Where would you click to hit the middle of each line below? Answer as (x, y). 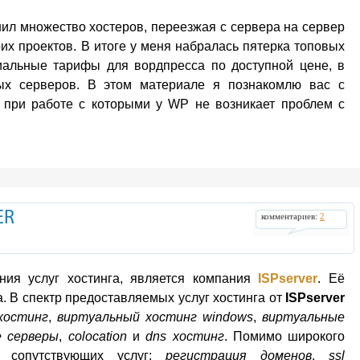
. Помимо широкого (284, 336)
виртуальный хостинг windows (155, 317)
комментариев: (290, 217)
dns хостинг (185, 336)
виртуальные (303, 317)
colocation (97, 336)
